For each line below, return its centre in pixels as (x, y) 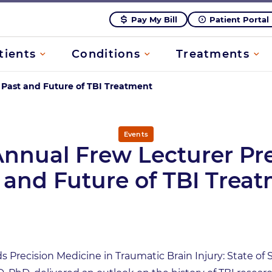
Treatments (213, 54)
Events (136, 134)
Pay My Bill (154, 19)
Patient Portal (239, 19)
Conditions (106, 54)
